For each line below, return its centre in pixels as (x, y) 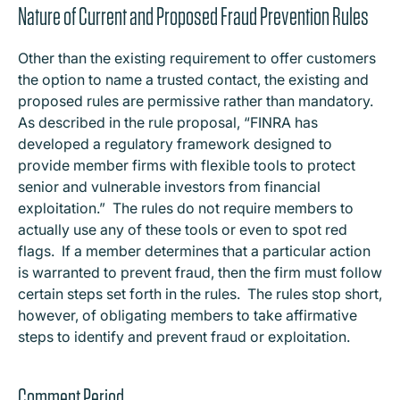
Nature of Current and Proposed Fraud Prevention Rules (193, 17)
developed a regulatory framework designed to (175, 144)
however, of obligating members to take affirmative (187, 315)
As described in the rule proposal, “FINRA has (168, 122)
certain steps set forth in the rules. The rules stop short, (200, 294)
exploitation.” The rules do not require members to (186, 208)
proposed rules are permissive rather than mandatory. (197, 101)
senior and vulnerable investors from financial (169, 187)
